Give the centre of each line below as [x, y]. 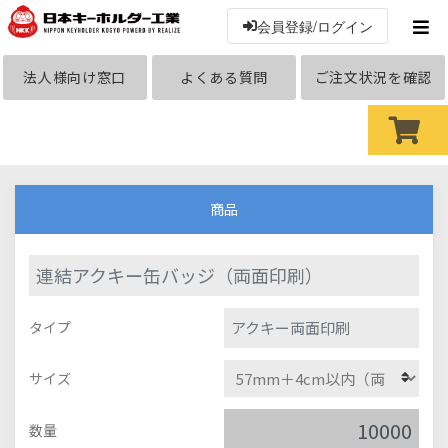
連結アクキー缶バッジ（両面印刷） [179, 274]
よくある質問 [224, 76]
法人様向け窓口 [75, 76]
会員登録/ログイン [314, 25]
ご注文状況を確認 [373, 76]
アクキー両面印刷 [290, 327]
